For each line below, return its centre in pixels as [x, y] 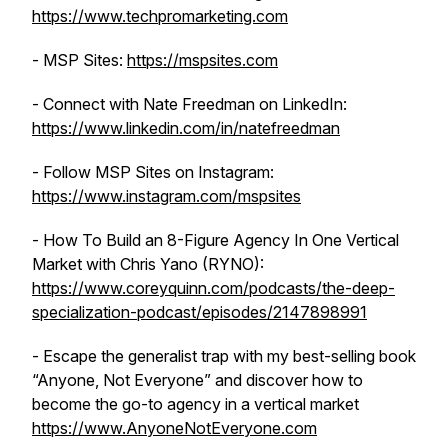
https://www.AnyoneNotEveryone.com [174, 428]
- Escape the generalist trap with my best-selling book [224, 356]
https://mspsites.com [202, 60]
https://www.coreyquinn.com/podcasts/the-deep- [213, 288]
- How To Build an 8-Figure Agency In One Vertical [215, 240]
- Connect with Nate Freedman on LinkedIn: [189, 104]
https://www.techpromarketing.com [160, 16]
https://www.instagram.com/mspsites [166, 196]
